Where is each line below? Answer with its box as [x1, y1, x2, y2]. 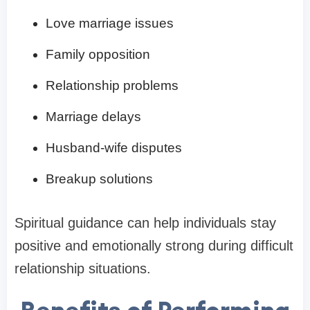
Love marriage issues [46, 16, 174, 31]
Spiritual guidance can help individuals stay [15, 215, 276, 231]
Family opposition [46, 47, 150, 62]
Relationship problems [46, 78, 179, 93]
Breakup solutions [46, 172, 153, 187]
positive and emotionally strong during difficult [15, 238, 293, 254]
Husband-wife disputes [46, 140, 182, 156]
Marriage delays [46, 109, 141, 125]
